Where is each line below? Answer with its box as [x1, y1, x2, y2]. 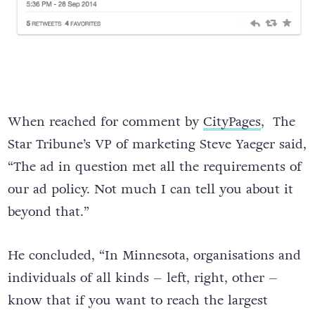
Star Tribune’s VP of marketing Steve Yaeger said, [7, 186, 307, 205]
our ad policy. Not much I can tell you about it [7, 231, 293, 250]
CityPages [202, 164, 261, 183]
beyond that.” [7, 254, 89, 273]
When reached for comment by [7, 164, 203, 183]
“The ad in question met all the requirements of [7, 209, 302, 228]
